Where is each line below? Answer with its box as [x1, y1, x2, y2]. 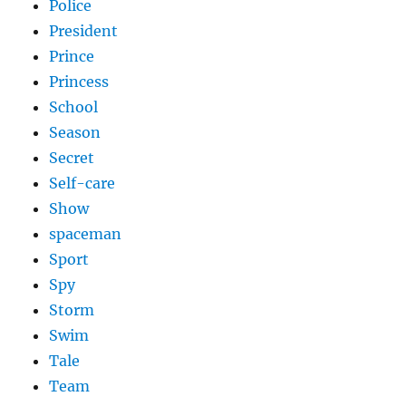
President [49, 22, 119, 41]
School [49, 98, 99, 117]
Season [49, 123, 101, 142]
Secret [49, 149, 95, 168]
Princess [49, 72, 110, 92]
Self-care [49, 174, 116, 193]
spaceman [49, 225, 122, 244]
